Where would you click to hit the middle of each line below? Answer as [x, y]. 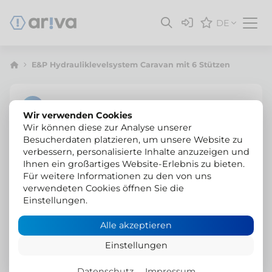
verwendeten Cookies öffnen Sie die [103, 188]
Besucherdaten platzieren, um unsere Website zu [133, 140]
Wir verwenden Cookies [77, 115]
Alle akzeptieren [136, 225]
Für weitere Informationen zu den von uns [117, 176]
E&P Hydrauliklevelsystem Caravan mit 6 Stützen [131, 64]
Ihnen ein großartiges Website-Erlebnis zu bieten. [134, 164]
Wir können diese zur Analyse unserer [107, 127]
